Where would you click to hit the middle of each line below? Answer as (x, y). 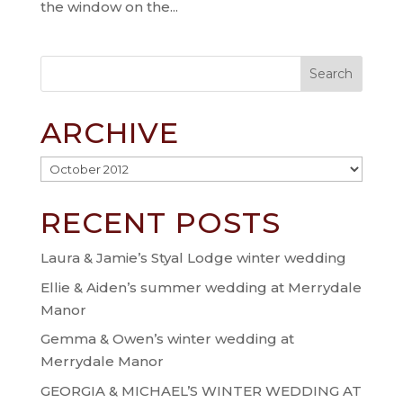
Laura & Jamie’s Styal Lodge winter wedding (193, 258)
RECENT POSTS (160, 223)
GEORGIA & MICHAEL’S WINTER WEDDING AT (201, 390)
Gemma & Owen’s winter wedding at (167, 339)
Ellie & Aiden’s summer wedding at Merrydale (201, 287)
